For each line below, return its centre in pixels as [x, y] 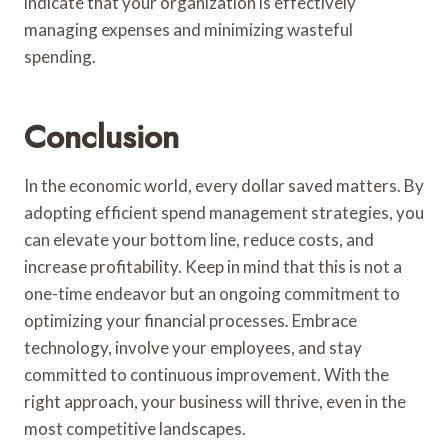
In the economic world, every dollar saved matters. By [224, 185]
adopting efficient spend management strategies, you [224, 212]
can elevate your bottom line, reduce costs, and [199, 239]
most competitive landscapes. [135, 428]
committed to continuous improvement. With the [206, 374]
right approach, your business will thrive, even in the [215, 401]
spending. [60, 56]
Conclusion [101, 136]
